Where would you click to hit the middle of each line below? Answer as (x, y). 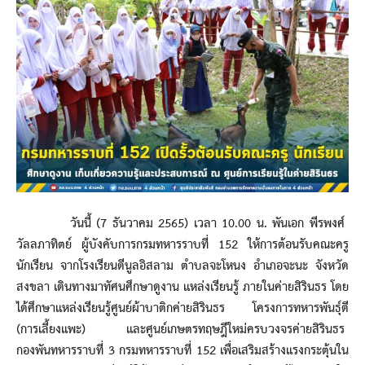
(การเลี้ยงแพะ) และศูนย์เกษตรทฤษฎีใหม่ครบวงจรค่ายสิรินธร (182, 330)
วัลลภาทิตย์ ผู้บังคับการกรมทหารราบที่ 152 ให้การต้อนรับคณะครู (182, 245)
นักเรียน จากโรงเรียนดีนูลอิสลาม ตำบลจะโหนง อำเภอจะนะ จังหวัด (182, 266)
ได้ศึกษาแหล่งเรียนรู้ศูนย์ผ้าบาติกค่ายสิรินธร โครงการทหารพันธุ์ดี (182, 308)
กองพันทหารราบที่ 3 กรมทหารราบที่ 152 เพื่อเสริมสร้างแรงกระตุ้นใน (182, 351)
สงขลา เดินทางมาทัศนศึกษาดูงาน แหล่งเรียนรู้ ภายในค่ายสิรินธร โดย (182, 287)
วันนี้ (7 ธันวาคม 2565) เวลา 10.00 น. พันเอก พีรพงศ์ (182, 224)
